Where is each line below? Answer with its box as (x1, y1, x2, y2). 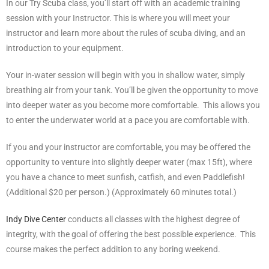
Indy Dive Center (6, 214, 66, 224)
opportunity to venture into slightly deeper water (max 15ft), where (6, 157, 252, 167)
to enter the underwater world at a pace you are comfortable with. (6, 115, 250, 125)
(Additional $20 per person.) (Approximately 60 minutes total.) (6, 187, 237, 197)
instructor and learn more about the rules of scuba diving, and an (6, 28, 246, 38)
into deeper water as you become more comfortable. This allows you (6, 100, 260, 110)
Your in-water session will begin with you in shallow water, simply (6, 70, 245, 80)
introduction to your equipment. (6, 43, 124, 53)
